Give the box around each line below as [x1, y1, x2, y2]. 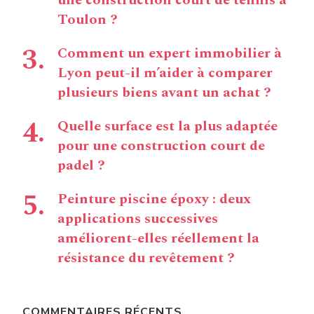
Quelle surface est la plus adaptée [57, 116, 278, 137]
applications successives [57, 208, 218, 230]
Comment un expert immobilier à [57, 43, 282, 64]
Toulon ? [57, 9, 118, 31]
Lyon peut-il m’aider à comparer [57, 62, 273, 84]
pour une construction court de [57, 135, 265, 157]
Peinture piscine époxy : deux [57, 189, 251, 210]
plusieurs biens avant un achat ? [57, 82, 271, 104]
